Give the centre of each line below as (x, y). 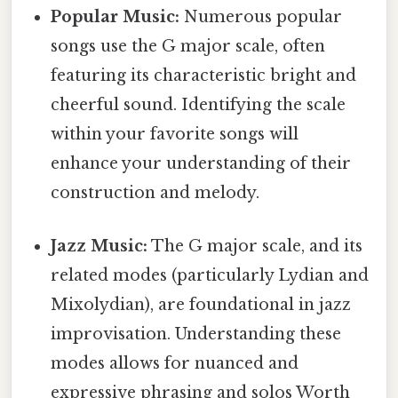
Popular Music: (115, 17)
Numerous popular (261, 17)
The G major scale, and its (255, 246)
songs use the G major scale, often (188, 47)
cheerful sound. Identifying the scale (199, 105)
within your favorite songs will (175, 135)
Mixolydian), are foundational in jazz (201, 304)
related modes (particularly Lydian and (210, 275)
